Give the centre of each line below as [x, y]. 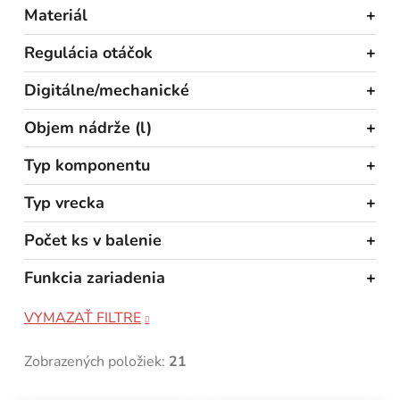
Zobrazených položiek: [96, 361]
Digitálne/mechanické [107, 90]
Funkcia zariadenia [95, 277]
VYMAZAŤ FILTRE [83, 317]
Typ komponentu [87, 165]
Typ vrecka [64, 202]
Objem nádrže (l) [88, 127]
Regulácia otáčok [88, 52]
